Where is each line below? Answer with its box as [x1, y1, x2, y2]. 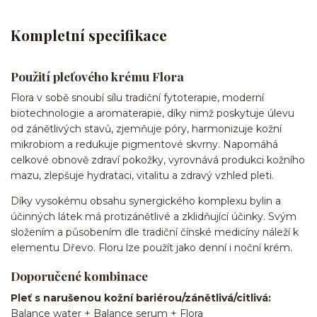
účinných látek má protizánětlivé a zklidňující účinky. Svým [11, 210, 296, 224]
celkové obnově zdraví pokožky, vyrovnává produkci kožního [11, 154, 305, 167]
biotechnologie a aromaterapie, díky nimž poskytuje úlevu [11, 107, 294, 120]
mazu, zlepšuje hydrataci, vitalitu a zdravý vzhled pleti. [11, 169, 274, 183]
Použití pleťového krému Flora [11, 67, 184, 84]
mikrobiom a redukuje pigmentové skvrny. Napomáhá [11, 138, 278, 151]
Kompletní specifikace [11, 24, 167, 45]
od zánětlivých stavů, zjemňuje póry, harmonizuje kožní [11, 122, 282, 136]
